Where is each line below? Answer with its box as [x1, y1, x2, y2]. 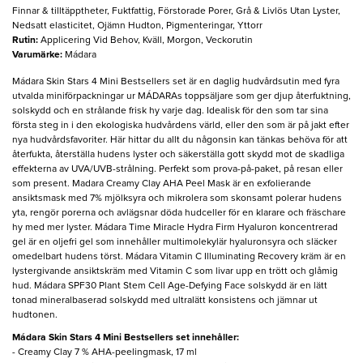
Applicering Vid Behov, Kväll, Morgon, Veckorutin [41, 35, 253, 45]
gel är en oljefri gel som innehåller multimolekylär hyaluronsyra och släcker [12, 237, 337, 247]
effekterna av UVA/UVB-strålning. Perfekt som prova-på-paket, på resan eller [12, 164, 343, 174]
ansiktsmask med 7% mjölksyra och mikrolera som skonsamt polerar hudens [12, 193, 342, 203]
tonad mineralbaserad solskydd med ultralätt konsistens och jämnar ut [12, 295, 318, 305]
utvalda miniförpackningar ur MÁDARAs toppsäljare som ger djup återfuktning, [12, 91, 351, 101]
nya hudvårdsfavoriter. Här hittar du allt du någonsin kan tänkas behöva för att [12, 135, 348, 145]
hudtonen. [12, 310, 58, 320]
